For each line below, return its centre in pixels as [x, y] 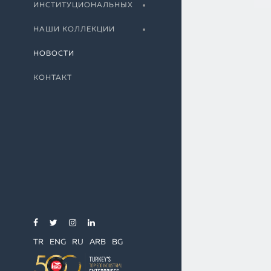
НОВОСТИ [54, 54]
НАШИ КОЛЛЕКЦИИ [74, 30]
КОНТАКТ [53, 78]
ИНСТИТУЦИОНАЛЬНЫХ [83, 5]
